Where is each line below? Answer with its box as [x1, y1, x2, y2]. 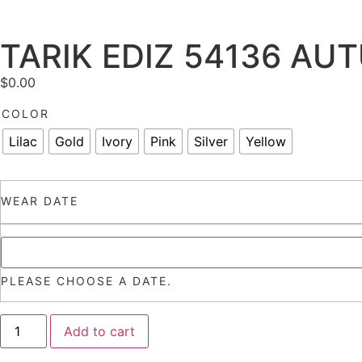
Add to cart [64, 323, 136, 340]
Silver [194, 133, 228, 150]
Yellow [246, 133, 286, 150]
